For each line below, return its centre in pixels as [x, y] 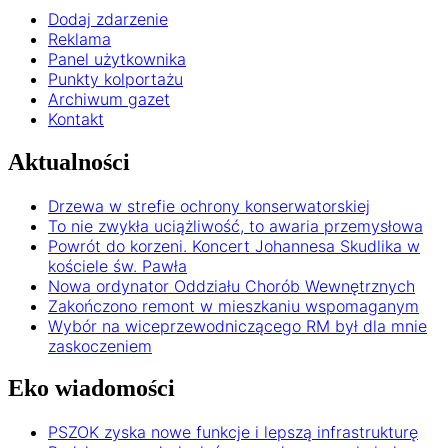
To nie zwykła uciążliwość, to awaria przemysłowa [235, 225]
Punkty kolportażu [115, 78]
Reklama [79, 38]
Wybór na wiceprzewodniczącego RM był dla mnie [237, 325]
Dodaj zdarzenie [108, 18]
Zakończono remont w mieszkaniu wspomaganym [233, 305]
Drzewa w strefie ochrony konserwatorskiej [209, 205]
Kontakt [76, 118]
